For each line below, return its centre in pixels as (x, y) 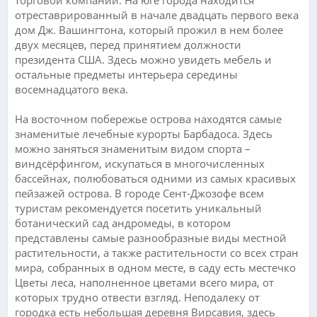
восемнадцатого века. (71, 89)
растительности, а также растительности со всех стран (157, 252)
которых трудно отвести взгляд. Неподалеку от (137, 297)
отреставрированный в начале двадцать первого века (157, 15)
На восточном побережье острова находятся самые (148, 119)
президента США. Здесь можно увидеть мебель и (143, 59)
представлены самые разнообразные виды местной (151, 237)
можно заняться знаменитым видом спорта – (133, 148)
